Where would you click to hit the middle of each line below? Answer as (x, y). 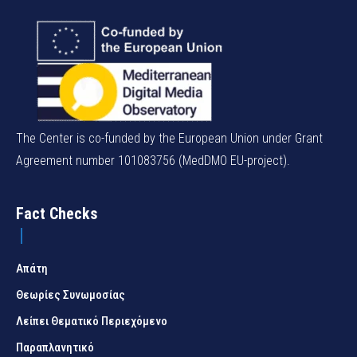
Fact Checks (57, 213)
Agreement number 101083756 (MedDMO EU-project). (153, 160)
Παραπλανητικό (55, 347)
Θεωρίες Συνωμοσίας (71, 294)
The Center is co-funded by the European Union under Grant (169, 138)
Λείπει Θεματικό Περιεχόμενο (92, 321)
